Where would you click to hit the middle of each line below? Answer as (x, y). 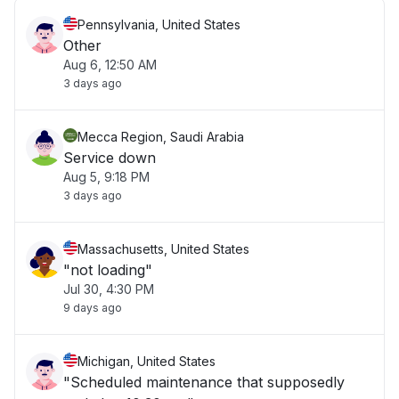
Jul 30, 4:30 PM (109, 289)
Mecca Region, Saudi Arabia (161, 137)
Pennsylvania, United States (159, 24)
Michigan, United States (147, 361)
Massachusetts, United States (163, 249)
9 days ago (93, 308)
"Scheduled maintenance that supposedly (204, 382)
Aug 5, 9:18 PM (106, 177)
